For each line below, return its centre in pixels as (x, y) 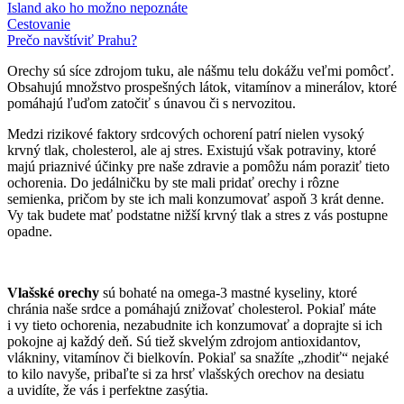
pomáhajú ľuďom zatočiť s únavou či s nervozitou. (151, 103)
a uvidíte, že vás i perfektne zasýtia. (108, 390)
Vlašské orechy (53, 293)
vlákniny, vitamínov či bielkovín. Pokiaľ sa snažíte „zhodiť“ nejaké (198, 358)
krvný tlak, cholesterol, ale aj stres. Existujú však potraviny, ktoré (192, 150)
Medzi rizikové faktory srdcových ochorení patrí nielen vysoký (186, 134)
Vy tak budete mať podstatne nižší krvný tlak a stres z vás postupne (197, 215)
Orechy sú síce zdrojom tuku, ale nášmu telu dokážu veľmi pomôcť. (201, 71)
